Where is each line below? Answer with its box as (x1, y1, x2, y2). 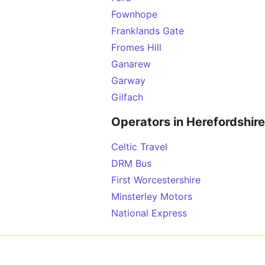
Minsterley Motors (111, 190, 192, 202)
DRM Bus (111, 157, 151, 169)
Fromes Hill (111, 41, 161, 53)
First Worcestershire (111, 174, 201, 186)
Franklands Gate (111, 25, 184, 37)
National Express (111, 207, 187, 219)
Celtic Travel (111, 141, 167, 153)
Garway (111, 75, 146, 86)
